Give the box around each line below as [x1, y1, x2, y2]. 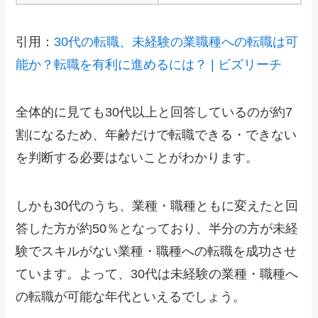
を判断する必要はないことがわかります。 [16, 150, 259, 165]
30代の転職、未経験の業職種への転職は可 [54, 34, 299, 49]
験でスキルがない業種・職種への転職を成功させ [16, 244, 297, 259]
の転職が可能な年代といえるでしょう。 [16, 290, 246, 305]
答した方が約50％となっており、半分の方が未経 [16, 221, 299, 236]
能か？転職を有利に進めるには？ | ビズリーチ [16, 57, 283, 72]
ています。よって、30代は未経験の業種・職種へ [16, 267, 299, 282]
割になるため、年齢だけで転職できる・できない [16, 128, 297, 143]
